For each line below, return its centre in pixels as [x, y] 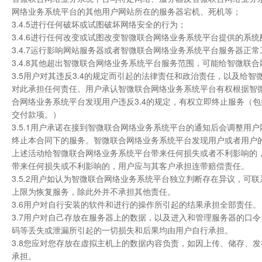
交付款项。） [36, 114]
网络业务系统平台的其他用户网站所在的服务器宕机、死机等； [126, 11]
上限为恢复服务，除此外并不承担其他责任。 [94, 191]
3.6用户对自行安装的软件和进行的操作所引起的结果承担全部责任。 [136, 204]
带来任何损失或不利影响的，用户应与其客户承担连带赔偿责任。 [130, 166]
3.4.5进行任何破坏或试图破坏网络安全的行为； [99, 24]
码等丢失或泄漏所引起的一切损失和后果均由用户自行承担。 [122, 230]
